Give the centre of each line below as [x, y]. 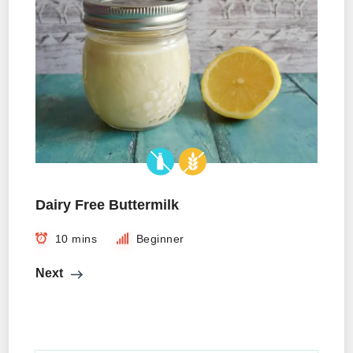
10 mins [76, 238]
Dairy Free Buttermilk [107, 205]
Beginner [160, 238]
